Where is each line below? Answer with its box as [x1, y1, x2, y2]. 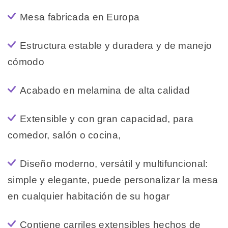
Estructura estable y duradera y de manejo [20, 40, 212, 51]
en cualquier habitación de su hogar [8, 191, 170, 202]
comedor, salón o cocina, [8, 130, 121, 141]
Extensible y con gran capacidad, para [20, 113, 194, 125]
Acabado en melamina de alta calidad [20, 85, 190, 96]
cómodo [8, 56, 44, 68]
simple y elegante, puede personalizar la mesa [8, 175, 218, 186]
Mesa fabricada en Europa [20, 12, 140, 23]
